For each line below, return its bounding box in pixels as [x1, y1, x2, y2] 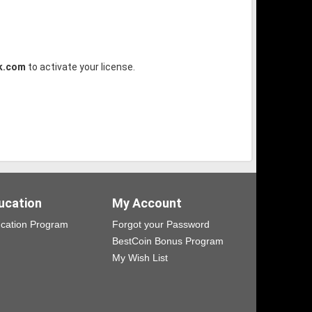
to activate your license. [26, 61, 135, 73]
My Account [112, 196, 182, 211]
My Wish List [112, 252, 168, 264]
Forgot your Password [112, 219, 210, 231]
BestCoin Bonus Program [112, 235, 224, 247]
